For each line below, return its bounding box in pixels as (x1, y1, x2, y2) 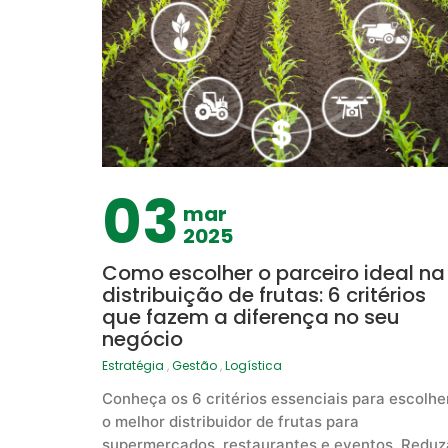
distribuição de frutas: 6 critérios (102, 281, 426, 310)
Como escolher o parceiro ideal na (102, 259, 445, 288)
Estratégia (102, 357, 164, 375)
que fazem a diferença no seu (102, 303, 400, 332)
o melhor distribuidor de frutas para (102, 412, 359, 432)
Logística (225, 357, 282, 375)
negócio (102, 325, 183, 354)
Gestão (172, 357, 217, 375)
